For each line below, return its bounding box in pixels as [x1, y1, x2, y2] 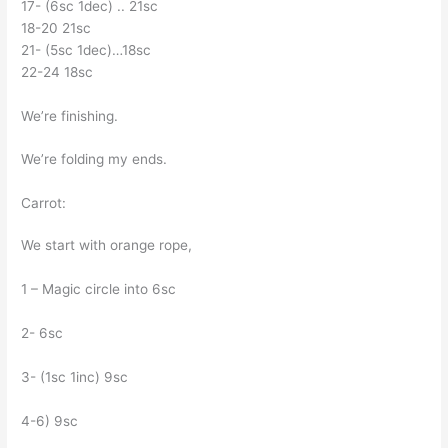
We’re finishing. [21, 107, 119, 124]
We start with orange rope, [21, 237, 193, 254]
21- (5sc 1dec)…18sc [21, 41, 152, 58]
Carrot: [21, 195, 67, 212]
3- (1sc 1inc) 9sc [21, 368, 129, 385]
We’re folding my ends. [21, 151, 168, 168]
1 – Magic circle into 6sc [21, 281, 177, 298]
